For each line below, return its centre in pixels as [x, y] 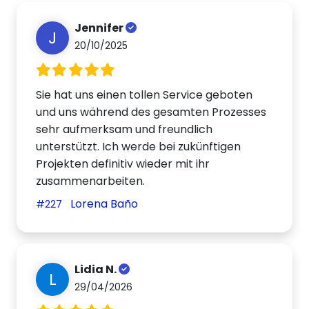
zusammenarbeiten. [91, 181]
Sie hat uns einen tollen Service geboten [144, 95]
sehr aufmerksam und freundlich [124, 130]
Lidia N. [97, 269]
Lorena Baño [103, 204]
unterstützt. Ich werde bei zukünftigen [139, 147]
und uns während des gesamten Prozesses [151, 112]
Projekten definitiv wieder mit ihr [123, 164]
